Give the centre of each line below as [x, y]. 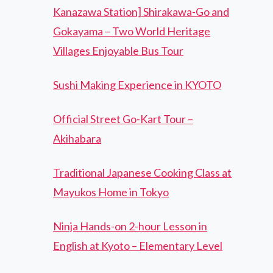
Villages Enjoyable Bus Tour [119, 51]
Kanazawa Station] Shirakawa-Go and [141, 12]
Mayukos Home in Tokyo [111, 192]
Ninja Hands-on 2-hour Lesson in [130, 226]
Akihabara [77, 139]
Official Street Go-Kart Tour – [123, 119]
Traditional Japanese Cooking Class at [143, 173]
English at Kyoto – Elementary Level [138, 246]
